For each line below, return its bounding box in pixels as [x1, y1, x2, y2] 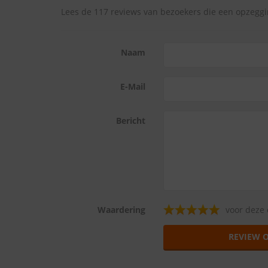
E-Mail [120, 81, 145, 92]
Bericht [115, 115, 145, 126]
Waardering [97, 204, 145, 215]
